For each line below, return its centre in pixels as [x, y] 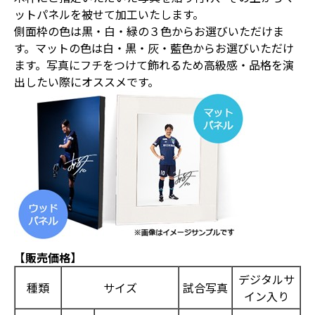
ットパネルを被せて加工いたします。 [109, 14]
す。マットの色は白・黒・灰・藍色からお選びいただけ [154, 47]
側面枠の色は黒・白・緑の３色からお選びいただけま [149, 31]
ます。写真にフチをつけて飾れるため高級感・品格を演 [154, 64]
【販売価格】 [48, 257]
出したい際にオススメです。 [86, 81]
